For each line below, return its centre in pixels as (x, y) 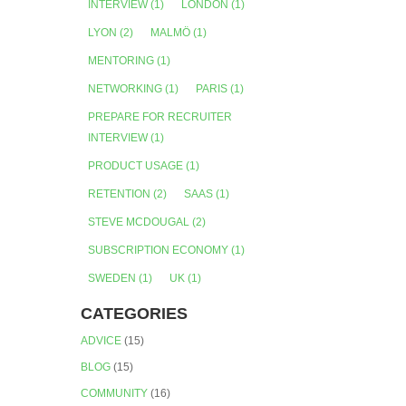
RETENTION (120, 193)
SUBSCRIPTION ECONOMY (159, 250)
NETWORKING (126, 88)
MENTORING (121, 60)
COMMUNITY (115, 393)
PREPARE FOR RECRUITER (160, 116)
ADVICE (101, 340)
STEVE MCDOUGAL (139, 222)
